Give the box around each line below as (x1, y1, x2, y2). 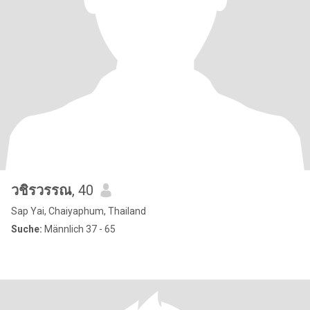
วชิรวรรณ (11, 182, 72, 199)
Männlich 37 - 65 (42, 224, 116, 235)
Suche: (11, 224, 42, 235)
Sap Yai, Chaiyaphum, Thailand (11, 206, 146, 217)
